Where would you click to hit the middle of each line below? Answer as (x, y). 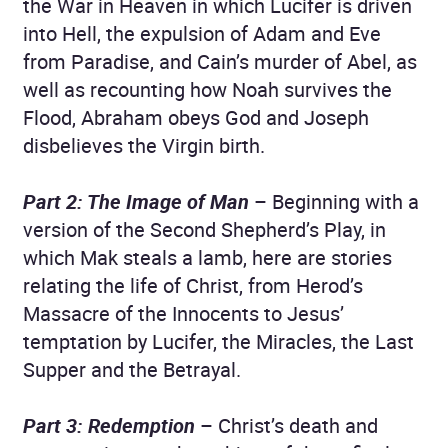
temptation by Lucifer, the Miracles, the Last (218, 341)
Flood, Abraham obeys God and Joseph (196, 117)
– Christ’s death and (286, 425)
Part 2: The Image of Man (136, 201)
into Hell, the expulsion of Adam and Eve (202, 33)
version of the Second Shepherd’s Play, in (204, 229)
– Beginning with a (334, 201)
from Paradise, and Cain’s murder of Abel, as (220, 61)
